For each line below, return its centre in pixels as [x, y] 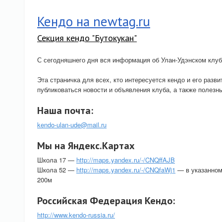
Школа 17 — [57, 160]
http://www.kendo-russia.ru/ [76, 215]
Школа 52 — [57, 170]
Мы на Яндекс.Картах [86, 146]
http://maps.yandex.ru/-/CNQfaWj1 [126, 170]
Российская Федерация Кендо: [106, 201]
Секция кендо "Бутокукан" [87, 38]
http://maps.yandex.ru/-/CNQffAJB [126, 160]
